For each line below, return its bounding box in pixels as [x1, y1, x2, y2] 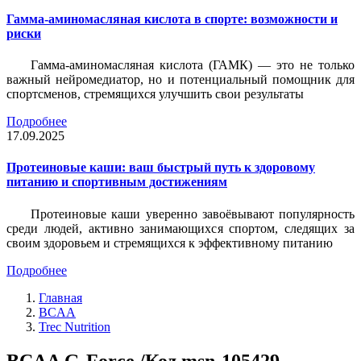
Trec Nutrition [39, 319, 110, 334]
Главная [39, 290, 82, 305]
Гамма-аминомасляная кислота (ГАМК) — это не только [31, 58, 355, 73]
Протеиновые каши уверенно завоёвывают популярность [31, 206, 355, 221]
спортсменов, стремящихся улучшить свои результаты [6, 87, 304, 102]
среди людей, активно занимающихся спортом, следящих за [6, 221, 355, 235]
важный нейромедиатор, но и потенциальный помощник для [6, 73, 355, 87]
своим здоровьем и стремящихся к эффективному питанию [6, 235, 333, 250]
